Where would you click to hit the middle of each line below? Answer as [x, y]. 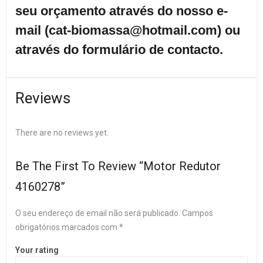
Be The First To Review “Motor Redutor [118, 166]
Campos [198, 213]
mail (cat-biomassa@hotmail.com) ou [128, 30]
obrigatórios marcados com [67, 227]
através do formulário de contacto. [121, 50]
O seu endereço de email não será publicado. [98, 213]
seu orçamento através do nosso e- [122, 11]
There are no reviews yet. [62, 133]
